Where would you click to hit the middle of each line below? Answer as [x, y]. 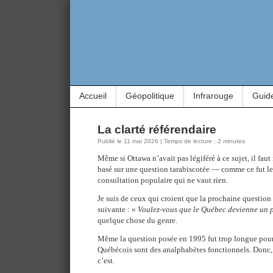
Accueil [93, 96]
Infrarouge [213, 96]
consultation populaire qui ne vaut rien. [163, 180]
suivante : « [118, 209]
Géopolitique [150, 96]
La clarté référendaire [157, 129]
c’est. [106, 261]
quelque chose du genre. [137, 220]
